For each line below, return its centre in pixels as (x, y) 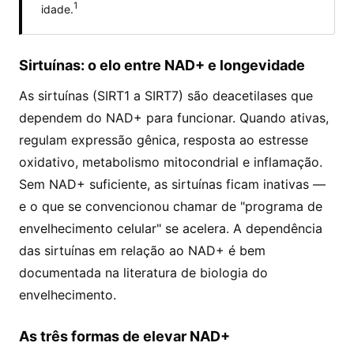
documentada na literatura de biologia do (143, 272)
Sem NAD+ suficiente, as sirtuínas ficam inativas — (172, 184)
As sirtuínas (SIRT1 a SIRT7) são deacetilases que (166, 95)
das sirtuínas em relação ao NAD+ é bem (142, 250)
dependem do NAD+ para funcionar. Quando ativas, (174, 117)
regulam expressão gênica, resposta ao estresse (164, 139)
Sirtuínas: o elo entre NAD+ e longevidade (162, 65)
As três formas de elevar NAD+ (124, 336)
